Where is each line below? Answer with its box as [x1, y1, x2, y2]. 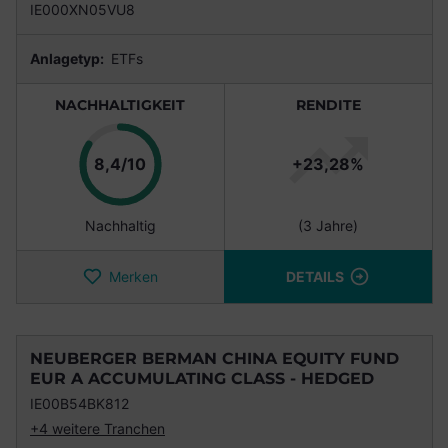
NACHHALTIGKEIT [55, 96, 185, 115]
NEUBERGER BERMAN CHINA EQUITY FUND [30, 349, 399, 369]
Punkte [145, 153, 200, 173]
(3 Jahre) [298, 217, 358, 235]
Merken [108, 268, 158, 286]
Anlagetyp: [30, 50, 107, 68]
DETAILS [285, 268, 344, 286]
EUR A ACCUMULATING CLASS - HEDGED [30, 369, 374, 389]
